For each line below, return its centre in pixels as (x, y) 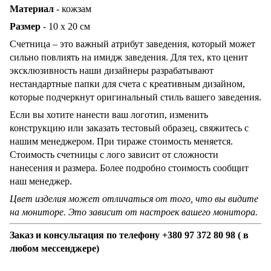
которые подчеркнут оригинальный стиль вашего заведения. (135, 97)
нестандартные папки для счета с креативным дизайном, (127, 83)
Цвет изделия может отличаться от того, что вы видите (134, 198)
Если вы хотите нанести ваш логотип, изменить (109, 114)
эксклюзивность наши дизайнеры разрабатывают (112, 70)
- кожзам (73, 8)
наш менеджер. (41, 181)
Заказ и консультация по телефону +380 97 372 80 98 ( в (129, 235)
